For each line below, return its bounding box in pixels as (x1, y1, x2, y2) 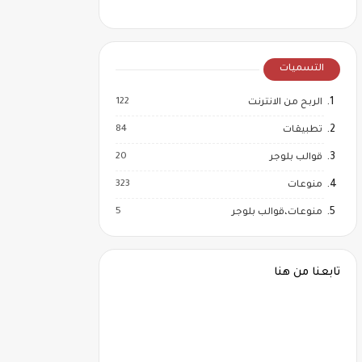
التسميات (280, 64, 324, 74)
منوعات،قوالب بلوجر (232, 208, 322, 218)
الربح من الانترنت (248, 98, 322, 108)
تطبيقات (283, 125, 322, 136)
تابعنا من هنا (274, 267, 340, 279)
